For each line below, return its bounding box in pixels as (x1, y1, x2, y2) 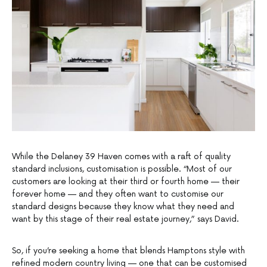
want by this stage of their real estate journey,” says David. (12, 214, 239, 225)
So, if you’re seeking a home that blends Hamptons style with (12, 246, 245, 256)
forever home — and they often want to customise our (12, 189, 223, 200)
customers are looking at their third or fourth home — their (12, 176, 240, 187)
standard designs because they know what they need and (12, 201, 234, 212)
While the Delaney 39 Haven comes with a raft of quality (12, 151, 231, 162)
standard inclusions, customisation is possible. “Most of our (12, 164, 232, 175)
